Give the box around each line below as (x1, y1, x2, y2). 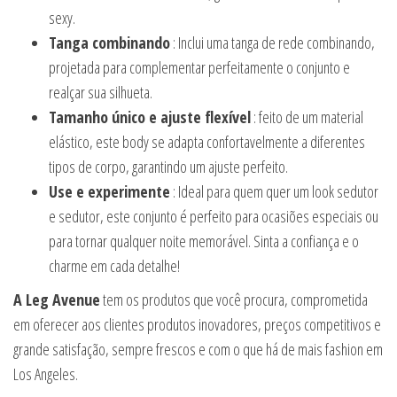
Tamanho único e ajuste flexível (49, 105, 251, 128)
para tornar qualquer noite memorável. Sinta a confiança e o (49, 230, 359, 252)
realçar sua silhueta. (49, 81, 152, 103)
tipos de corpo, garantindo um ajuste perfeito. (49, 155, 288, 177)
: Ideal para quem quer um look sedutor (170, 180, 378, 202)
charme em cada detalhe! (49, 254, 180, 276)
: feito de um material (251, 105, 363, 128)
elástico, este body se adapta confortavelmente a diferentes (49, 130, 365, 152)
